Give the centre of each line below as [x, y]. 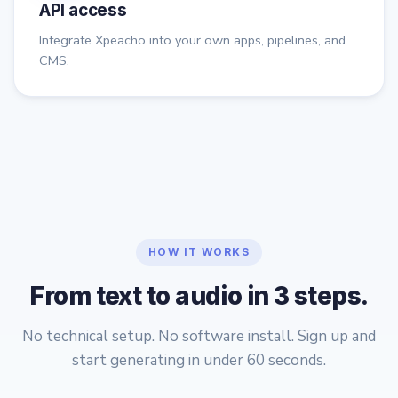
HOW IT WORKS [199, 252]
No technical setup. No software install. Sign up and [199, 337]
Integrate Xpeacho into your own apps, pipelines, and [192, 40]
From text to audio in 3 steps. [199, 296]
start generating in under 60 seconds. [199, 361]
